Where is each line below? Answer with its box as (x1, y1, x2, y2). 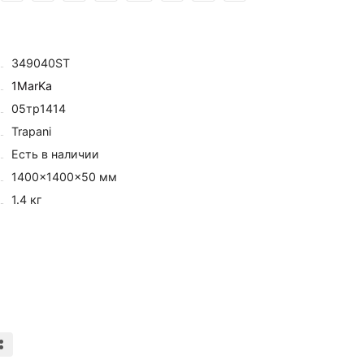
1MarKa (11, 78, 53, 93)
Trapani (11, 123, 52, 138)
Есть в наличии (11, 146, 100, 161)
